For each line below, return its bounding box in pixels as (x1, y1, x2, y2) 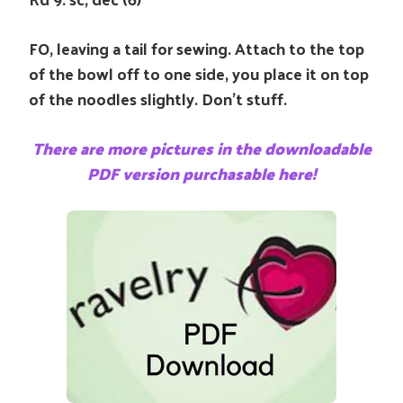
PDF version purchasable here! (87, 158, 316, 188)
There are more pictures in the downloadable (31, 133, 372, 163)
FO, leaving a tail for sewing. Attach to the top (29, 33, 364, 63)
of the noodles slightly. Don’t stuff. (29, 84, 287, 113)
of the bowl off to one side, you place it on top (29, 58, 369, 88)
